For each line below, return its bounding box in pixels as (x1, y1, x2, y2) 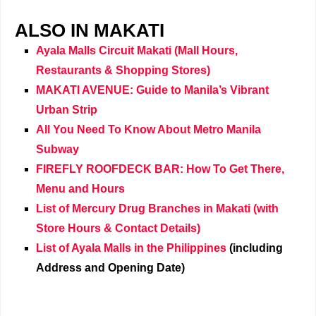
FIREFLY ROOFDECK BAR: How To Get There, (36, 163, 284, 176)
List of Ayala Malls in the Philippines (36, 242, 226, 255)
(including (226, 242, 283, 255)
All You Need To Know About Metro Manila (36, 123, 261, 136)
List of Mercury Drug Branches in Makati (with (36, 202, 279, 215)
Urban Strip (36, 104, 97, 116)
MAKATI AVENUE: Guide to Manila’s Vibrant (36, 84, 269, 97)
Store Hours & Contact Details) (36, 222, 200, 235)
